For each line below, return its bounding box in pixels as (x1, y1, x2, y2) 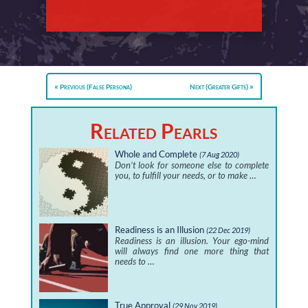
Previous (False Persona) (60, 82, 133, 91)
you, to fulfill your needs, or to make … (114, 170, 256, 181)
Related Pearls (90, 118, 218, 144)
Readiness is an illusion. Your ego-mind (114, 235, 269, 247)
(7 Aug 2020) (199, 150, 239, 159)
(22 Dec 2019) (206, 225, 250, 235)
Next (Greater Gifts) (189, 82, 248, 91)
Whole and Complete (114, 148, 197, 160)
